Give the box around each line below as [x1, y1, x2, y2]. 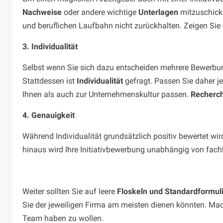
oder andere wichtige [62, 7, 138, 17]
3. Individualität [22, 42, 78, 52]
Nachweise [22, 7, 62, 17]
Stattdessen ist [22, 76, 77, 86]
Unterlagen [138, 7, 178, 17]
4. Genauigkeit [22, 111, 75, 120]
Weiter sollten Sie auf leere [22, 187, 117, 197]
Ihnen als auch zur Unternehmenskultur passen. [22, 90, 191, 100]
